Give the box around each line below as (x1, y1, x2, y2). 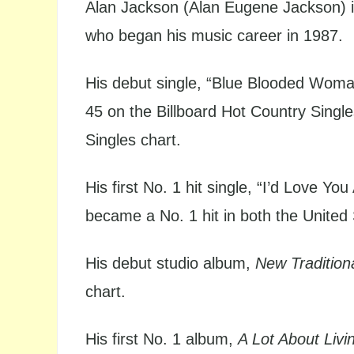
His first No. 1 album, (85, 330, 238, 348)
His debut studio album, (85, 254, 255, 272)
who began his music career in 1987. (85, 27, 343, 44)
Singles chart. (85, 131, 181, 149)
